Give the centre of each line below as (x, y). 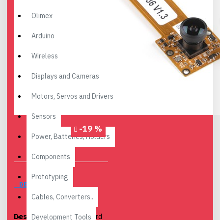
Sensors (44, 116)
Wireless (45, 56)
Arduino (43, 36)
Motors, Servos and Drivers (72, 96)
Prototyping (50, 177)
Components (51, 157)
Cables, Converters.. (62, 197)
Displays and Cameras (65, 76)
